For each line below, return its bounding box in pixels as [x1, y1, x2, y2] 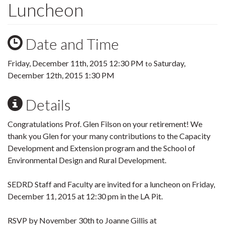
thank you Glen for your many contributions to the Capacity [8, 131, 210, 141]
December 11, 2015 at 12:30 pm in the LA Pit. [8, 191, 163, 201]
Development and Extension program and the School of [8, 143, 195, 153]
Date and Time [23, 35, 119, 53]
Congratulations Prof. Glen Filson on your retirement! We [8, 119, 202, 129]
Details [23, 95, 71, 114]
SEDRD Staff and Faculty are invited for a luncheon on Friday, [8, 179, 215, 189]
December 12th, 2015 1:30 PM [8, 70, 115, 80]
